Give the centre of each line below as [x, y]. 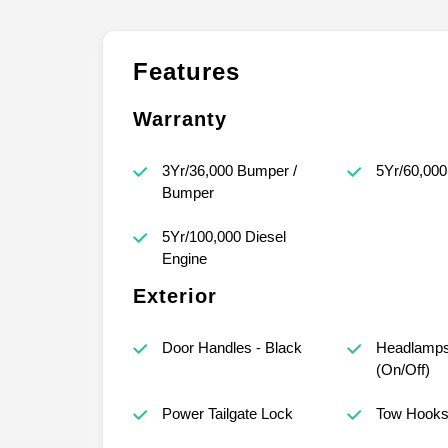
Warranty [180, 118]
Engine [184, 258]
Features [186, 71]
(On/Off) [402, 369]
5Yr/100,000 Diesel [223, 236]
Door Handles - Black [231, 347]
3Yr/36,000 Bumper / [229, 170]
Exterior [175, 295]
